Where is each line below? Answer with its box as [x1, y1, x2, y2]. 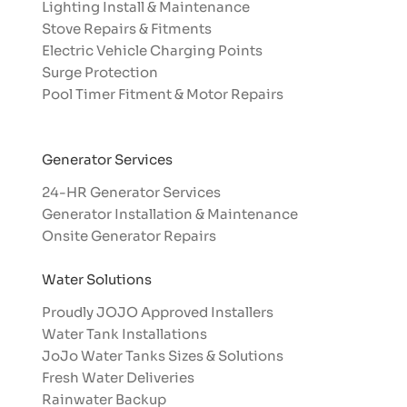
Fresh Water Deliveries [41, 368, 194, 386]
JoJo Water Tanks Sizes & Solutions [41, 346, 283, 364]
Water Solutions [41, 270, 152, 288]
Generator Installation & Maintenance [41, 204, 298, 223]
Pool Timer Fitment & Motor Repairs [41, 84, 283, 103]
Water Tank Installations [41, 324, 207, 342]
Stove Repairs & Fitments [41, 19, 212, 37]
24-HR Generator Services [41, 183, 221, 201]
